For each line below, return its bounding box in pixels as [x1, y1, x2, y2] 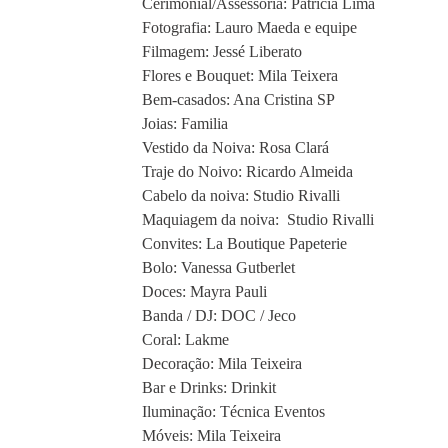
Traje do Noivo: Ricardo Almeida [142, 163, 353, 181]
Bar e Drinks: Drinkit [142, 379, 276, 397]
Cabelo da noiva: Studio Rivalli [142, 187, 340, 205]
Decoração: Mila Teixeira [142, 355, 302, 373]
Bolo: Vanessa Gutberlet [142, 259, 299, 277]
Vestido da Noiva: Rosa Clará [142, 139, 333, 157]
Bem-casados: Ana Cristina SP [142, 91, 335, 109]
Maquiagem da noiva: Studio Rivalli [142, 211, 374, 229]
